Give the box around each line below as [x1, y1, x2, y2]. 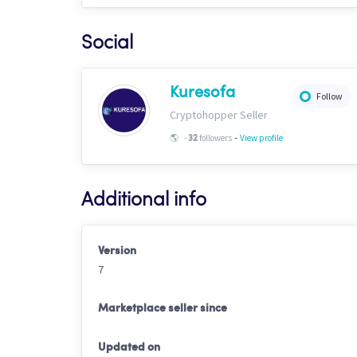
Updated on [98, 341, 160, 353]
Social [81, 33, 133, 53]
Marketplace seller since [98, 302, 227, 314]
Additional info [81, 190, 206, 210]
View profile [240, 131, 283, 143]
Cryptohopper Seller [170, 107, 268, 122]
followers [198, 131, 232, 143]
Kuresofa [170, 84, 235, 101]
